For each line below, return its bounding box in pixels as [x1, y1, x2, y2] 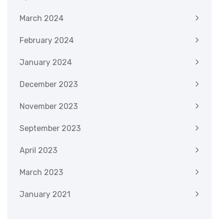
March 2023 [20, 168, 63, 177]
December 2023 [20, 80, 78, 89]
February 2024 [20, 36, 74, 45]
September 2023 [20, 124, 81, 133]
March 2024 [20, 14, 64, 23]
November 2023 [20, 102, 78, 111]
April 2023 [20, 146, 57, 155]
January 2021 [20, 190, 70, 199]
